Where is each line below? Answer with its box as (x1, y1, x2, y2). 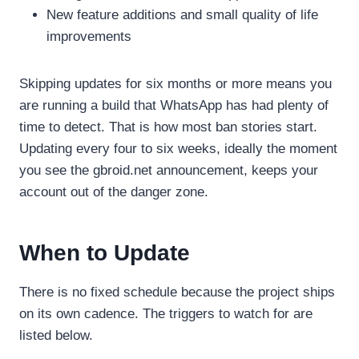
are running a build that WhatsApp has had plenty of (19, 97, 329, 113)
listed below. (19, 327, 93, 343)
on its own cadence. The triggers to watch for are (19, 305, 313, 321)
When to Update (19, 240, 190, 265)
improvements (46, 28, 131, 44)
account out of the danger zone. (19, 184, 208, 200)
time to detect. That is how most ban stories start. (19, 119, 317, 135)
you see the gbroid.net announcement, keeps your (19, 162, 318, 178)
